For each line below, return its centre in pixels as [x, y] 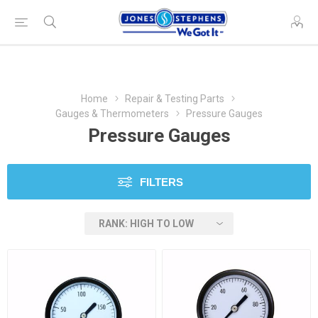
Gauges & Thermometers [112, 114]
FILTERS [161, 182]
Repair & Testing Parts [175, 99]
